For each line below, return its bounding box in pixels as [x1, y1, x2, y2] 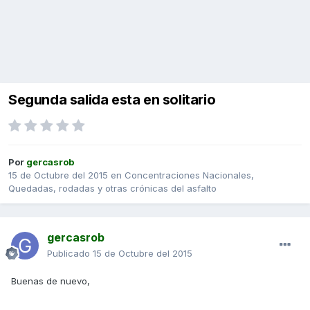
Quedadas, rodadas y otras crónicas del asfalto [8, 183, 217, 194]
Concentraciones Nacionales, [125, 170, 254, 181]
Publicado [47, 248, 93, 259]
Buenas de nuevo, [11, 275, 90, 287]
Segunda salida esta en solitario [8, 91, 216, 109]
